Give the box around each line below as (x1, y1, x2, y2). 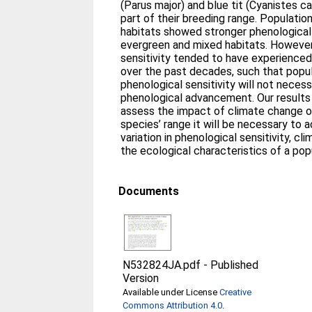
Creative (219, 286, 252, 297)
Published (210, 258, 259, 272)
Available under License (123, 286, 220, 297)
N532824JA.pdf (123, 258, 201, 272)
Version (123, 271, 159, 285)
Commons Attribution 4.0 (123, 299, 223, 311)
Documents (118, 184, 180, 198)
